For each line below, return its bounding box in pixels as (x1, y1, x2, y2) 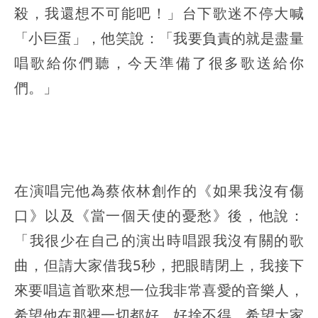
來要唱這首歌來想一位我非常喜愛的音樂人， (14, 280, 304, 300)
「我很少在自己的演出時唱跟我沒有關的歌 (14, 231, 304, 251)
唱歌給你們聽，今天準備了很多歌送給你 (14, 53, 304, 73)
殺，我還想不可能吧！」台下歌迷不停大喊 (14, 4, 304, 23)
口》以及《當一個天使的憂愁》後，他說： (14, 206, 304, 226)
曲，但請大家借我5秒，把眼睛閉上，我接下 (14, 256, 304, 275)
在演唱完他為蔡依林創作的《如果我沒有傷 (14, 181, 304, 201)
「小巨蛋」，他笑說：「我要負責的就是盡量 (14, 28, 304, 48)
